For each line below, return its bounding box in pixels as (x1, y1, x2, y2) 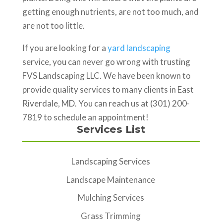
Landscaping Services (71, 156, 151, 166)
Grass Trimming (81, 210, 141, 221)
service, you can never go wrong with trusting (22, 56, 190, 67)
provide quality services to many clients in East (22, 84, 194, 95)
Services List (76, 123, 145, 135)
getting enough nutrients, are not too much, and (22, 6, 199, 17)
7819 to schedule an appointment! (22, 112, 149, 122)
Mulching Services (77, 192, 144, 203)
